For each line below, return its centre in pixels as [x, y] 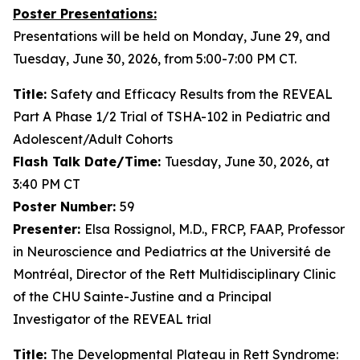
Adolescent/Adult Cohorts [93, 139]
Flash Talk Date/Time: [89, 162]
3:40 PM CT [47, 184]
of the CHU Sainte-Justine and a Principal [142, 297]
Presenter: [49, 229]
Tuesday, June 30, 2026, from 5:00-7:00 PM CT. [155, 59]
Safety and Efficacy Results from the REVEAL [192, 94]
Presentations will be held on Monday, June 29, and [172, 36]
